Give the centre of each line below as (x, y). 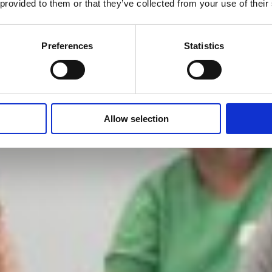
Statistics (204, 46)
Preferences (67, 46)
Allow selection (136, 118)
